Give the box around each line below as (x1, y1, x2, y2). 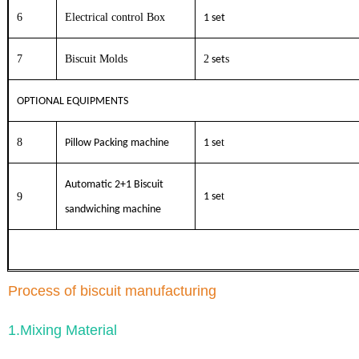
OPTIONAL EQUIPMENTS (17, 95, 129, 108)
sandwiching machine (65, 204, 162, 216)
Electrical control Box (65, 11, 166, 24)
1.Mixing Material (8, 321, 117, 338)
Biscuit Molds (65, 53, 128, 66)
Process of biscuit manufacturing (8, 282, 216, 299)
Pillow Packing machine (65, 137, 170, 150)
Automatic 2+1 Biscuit (65, 179, 164, 192)
